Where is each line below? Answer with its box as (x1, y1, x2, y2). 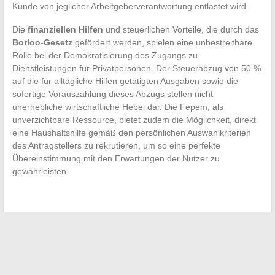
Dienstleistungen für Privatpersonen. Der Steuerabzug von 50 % (12, 63, 261, 73)
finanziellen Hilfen (27, 24, 103, 34)
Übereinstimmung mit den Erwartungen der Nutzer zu (12, 153, 220, 163)
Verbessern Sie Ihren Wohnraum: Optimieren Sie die (26, 227, 233, 237)
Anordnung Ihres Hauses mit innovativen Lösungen (17, 239, 217, 250)
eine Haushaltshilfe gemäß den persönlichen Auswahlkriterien (12, 127, 251, 137)
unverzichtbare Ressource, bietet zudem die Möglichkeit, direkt (12, 114, 256, 125)
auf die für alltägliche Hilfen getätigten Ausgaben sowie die (12, 76, 238, 86)
